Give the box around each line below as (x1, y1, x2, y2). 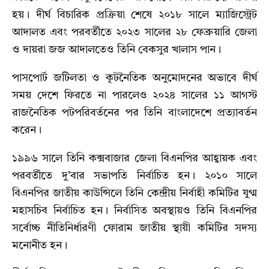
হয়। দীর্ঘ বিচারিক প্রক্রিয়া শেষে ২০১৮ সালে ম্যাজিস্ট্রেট (12, 10, 257, 21)
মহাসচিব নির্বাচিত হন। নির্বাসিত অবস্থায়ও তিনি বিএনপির (12, 205, 257, 217)
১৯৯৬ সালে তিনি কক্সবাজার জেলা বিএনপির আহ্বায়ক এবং (12, 153, 257, 165)
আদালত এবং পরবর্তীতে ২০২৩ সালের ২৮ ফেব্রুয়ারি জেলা (12, 27, 257, 38)
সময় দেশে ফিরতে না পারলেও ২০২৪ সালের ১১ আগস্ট (12, 90, 257, 101)
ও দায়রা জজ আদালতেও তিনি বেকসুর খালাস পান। (12, 44, 221, 56)
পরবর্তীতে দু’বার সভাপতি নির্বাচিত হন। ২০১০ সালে (12, 171, 257, 182)
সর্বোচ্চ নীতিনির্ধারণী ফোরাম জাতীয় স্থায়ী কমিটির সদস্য (12, 223, 257, 234)
